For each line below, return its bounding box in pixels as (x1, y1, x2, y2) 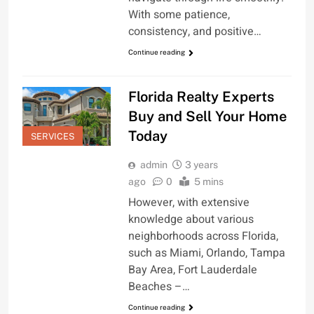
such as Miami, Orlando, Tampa (128, 244, 285, 261)
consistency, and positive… (128, 23, 261, 41)
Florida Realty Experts (128, 88, 274, 105)
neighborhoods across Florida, (128, 227, 278, 245)
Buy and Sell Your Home (128, 107, 287, 125)
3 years (184, 158, 218, 170)
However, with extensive (128, 193, 250, 211)
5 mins (193, 175, 224, 187)
